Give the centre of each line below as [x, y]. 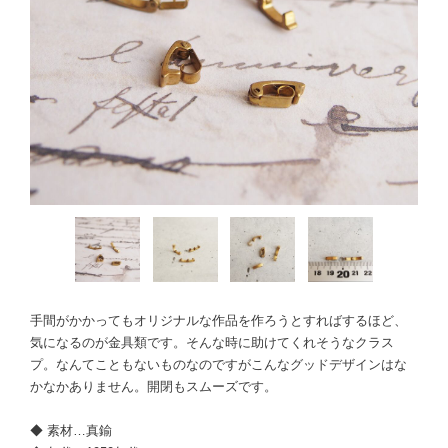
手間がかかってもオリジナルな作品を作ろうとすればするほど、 [218, 320]
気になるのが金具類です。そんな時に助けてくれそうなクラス [212, 342]
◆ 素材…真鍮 [71, 430]
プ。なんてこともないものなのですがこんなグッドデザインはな [218, 364]
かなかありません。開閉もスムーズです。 [153, 386]
